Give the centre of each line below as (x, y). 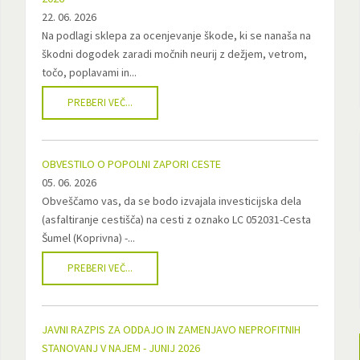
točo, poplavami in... (89, 72)
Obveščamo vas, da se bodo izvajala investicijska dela (171, 201)
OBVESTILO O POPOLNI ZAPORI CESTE (131, 164)
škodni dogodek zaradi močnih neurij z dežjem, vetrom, (174, 54)
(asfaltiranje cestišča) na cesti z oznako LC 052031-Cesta (176, 219)
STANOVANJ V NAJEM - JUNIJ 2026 (121, 348)
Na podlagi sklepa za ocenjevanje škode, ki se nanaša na (176, 35)
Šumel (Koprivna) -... (88, 238)
